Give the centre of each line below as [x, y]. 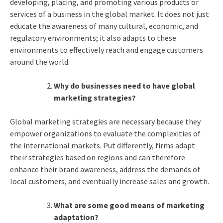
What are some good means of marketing [129, 205]
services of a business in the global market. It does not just [109, 14]
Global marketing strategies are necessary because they [105, 121]
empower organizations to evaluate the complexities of [105, 133]
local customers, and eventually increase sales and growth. [109, 181]
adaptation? [76, 217]
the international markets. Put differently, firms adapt [102, 145]
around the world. [40, 61]
